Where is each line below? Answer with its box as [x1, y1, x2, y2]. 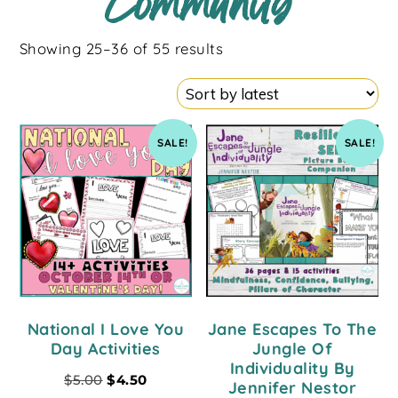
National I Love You [27, 318, 185, 339]
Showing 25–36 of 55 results [19, 39, 224, 59]
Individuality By [229, 357, 355, 378]
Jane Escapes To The [207, 318, 378, 339]
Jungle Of [251, 338, 333, 359]
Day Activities [50, 338, 161, 359]
